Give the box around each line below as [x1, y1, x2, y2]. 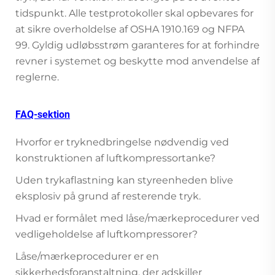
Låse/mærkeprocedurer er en [15, 250, 159, 262]
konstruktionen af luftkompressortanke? [15, 152, 215, 164]
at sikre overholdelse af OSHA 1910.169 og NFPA [15, 23, 244, 35]
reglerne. [15, 71, 59, 83]
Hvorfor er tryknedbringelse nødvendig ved [15, 136, 229, 148]
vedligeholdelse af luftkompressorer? [15, 228, 198, 240]
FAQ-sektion [15, 108, 70, 120]
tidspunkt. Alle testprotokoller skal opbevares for [15, 7, 254, 19]
